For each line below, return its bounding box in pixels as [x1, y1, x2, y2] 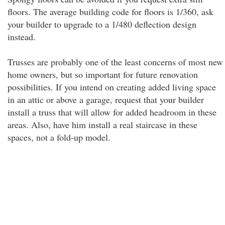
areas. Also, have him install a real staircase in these [8, 119, 197, 131]
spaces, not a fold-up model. [8, 131, 110, 143]
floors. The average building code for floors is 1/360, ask [8, 6, 213, 18]
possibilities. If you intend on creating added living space [8, 81, 216, 93]
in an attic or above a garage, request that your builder [8, 93, 204, 105]
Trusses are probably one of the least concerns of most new [8, 56, 223, 68]
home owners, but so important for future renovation [8, 68, 198, 80]
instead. [8, 31, 36, 43]
